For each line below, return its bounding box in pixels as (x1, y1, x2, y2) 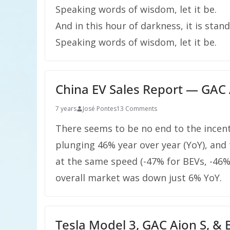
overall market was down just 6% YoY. (55, 171, 222, 184)
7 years (55, 104, 76, 113)
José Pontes (83, 104, 117, 113)
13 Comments (117, 104, 157, 113)
